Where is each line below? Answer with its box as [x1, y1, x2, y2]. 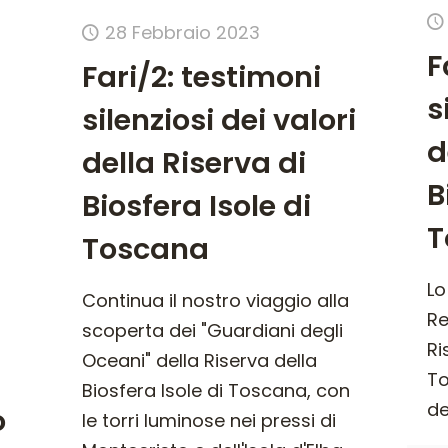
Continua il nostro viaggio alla [81, 287, 349, 313]
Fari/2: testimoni [81, 56, 321, 97]
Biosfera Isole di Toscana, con [81, 377, 350, 403]
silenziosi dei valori [81, 99, 356, 140]
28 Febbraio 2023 [104, 19, 260, 45]
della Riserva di [81, 142, 306, 183]
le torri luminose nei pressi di [81, 407, 336, 433]
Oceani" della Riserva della [81, 347, 317, 373]
